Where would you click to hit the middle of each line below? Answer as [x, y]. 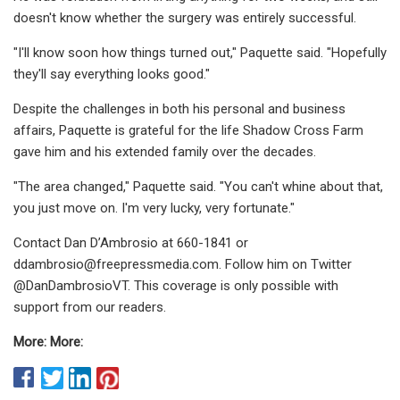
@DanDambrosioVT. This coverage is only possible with [176, 285]
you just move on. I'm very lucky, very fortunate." [154, 208]
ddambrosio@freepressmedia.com [116, 264]
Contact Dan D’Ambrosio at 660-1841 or [131, 242]
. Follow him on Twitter [285, 264]
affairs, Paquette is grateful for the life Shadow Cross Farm [188, 130]
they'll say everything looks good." [112, 74]
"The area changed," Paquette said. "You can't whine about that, [198, 186]
